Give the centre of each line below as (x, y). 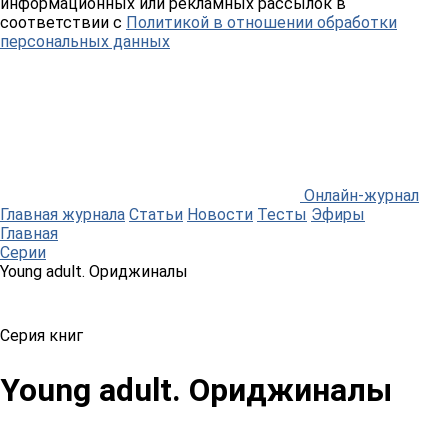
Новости (220, 214)
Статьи (156, 214)
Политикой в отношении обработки (261, 22)
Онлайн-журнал (361, 195)
